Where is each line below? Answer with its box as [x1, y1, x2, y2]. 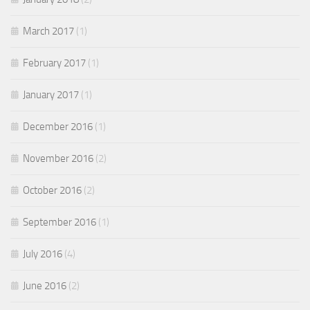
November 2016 [23, 152, 93, 165]
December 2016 [23, 120, 93, 133]
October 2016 [23, 184, 82, 197]
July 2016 [23, 248, 62, 260]
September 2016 [23, 216, 96, 228]
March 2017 [23, 25, 74, 37]
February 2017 [23, 57, 86, 69]
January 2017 [23, 89, 79, 101]
